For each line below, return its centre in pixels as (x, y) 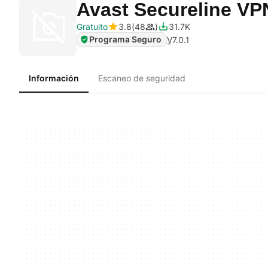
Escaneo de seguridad (142, 78)
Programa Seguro (125, 39)
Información (54, 78)
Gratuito (92, 27)
